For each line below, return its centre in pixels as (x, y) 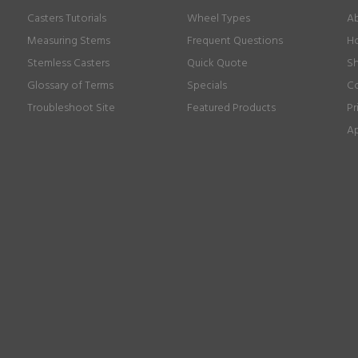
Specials (207, 86)
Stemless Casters (68, 64)
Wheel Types (218, 19)
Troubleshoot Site (71, 108)
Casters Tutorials (66, 19)
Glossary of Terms (70, 86)
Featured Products (231, 108)
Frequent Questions (235, 41)
